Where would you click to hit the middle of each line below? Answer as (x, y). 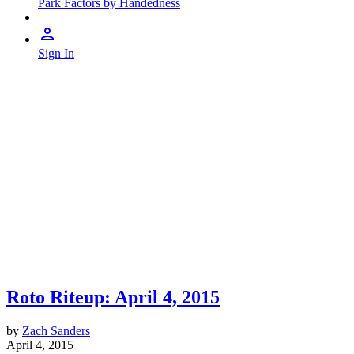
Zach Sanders (56, 330)
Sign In (56, 53)
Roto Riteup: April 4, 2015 (113, 297)
